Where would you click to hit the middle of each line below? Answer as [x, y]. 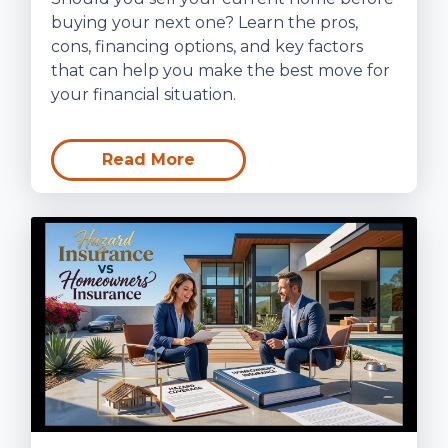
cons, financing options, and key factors [207, 46]
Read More [148, 159]
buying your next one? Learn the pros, [204, 22]
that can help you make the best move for [220, 70]
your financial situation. [143, 94]
